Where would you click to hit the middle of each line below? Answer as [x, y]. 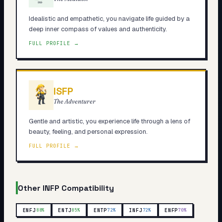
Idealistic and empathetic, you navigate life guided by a [109, 18]
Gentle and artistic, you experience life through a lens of [109, 121]
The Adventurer [74, 101]
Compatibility [87, 188]
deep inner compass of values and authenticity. [98, 29]
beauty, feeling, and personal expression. [88, 131]
